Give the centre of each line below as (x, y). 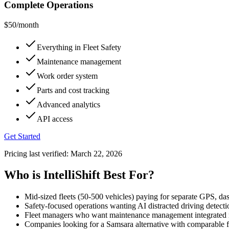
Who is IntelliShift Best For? (79, 175)
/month (28, 25)
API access (55, 119)
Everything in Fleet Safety (79, 47)
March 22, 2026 (96, 153)
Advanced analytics (68, 104)
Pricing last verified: (36, 153)
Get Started (22, 136)
